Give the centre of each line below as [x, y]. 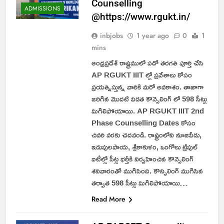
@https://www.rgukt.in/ [140, 16]
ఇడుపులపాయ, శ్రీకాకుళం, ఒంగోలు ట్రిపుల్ [144, 146]
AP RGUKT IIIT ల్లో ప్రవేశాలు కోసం [141, 74]
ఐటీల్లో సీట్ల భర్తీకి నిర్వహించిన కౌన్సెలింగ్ [142, 158]
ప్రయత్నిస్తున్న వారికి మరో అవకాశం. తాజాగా [147, 86]
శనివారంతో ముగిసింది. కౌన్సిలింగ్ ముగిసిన [147, 170]
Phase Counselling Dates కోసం [143, 122]
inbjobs [111, 35]
